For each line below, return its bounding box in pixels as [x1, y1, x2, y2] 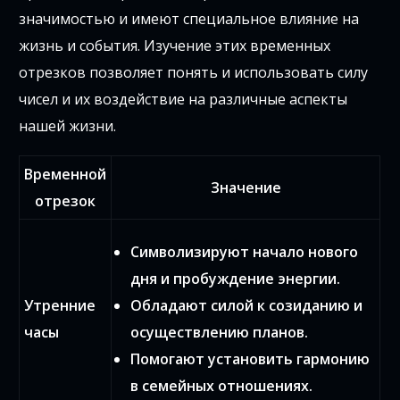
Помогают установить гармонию [130, 349, 371, 370]
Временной [24, 164, 107, 185]
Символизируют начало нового [130, 242, 359, 262]
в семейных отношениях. [130, 376, 313, 396]
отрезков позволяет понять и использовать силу [19, 62, 369, 83]
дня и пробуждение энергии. [130, 269, 341, 289]
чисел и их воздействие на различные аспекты [19, 89, 348, 110]
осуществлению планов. [130, 322, 309, 343]
